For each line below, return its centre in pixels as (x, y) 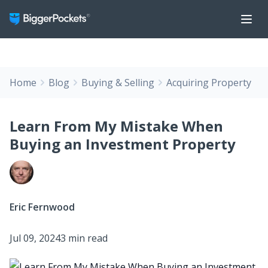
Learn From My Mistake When (116, 126)
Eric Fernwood (42, 207)
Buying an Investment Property (123, 144)
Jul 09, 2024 (35, 238)
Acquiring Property (209, 83)
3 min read (84, 238)
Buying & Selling (118, 83)
